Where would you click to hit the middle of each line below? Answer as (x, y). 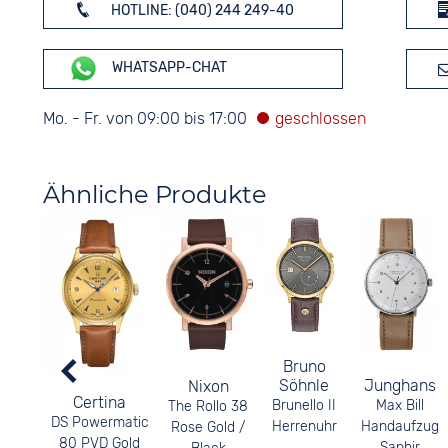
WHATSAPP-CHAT (167, 68)
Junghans (399, 385)
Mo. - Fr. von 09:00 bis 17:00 (146, 118)
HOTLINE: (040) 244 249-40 (200, 10)
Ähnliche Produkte (154, 194)
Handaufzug (399, 426)
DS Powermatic (99, 422)
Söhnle (304, 386)
